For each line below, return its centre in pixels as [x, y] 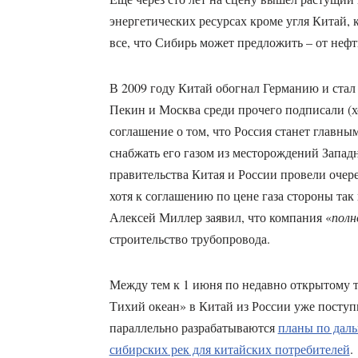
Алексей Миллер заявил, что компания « [220, 217]
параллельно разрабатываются [193, 328]
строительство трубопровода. [189, 239]
